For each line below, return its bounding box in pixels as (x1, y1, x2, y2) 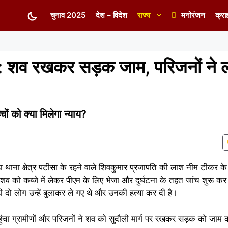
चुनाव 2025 (50, 10, 85, 20)
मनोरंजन (181, 10, 205, 20)
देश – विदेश (96, 10, 127, 20)
